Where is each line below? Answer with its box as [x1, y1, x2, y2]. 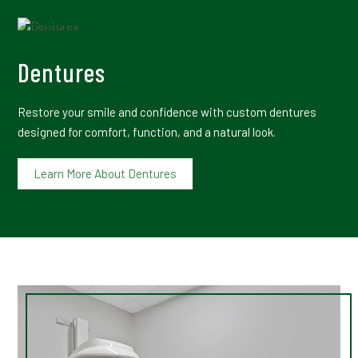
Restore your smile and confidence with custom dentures [18, 104, 317, 119]
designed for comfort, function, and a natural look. [18, 124, 276, 139]
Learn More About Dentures [34, 165, 177, 181]
